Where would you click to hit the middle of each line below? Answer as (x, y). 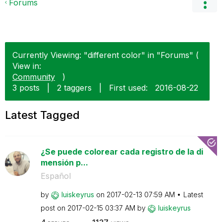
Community (34, 77)
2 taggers (74, 88)
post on (54, 208)
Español (55, 176)
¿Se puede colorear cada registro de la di (122, 152)
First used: (128, 88)
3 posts (26, 88)
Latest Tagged (42, 115)
